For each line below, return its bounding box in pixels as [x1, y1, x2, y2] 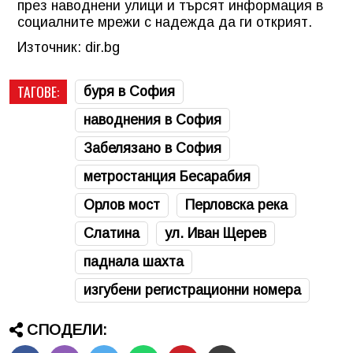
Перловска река [185, 196, 288, 213]
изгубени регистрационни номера [84, 281, 301, 298]
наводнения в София [84, 111, 221, 128]
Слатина [84, 225, 139, 241]
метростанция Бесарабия [84, 168, 251, 184]
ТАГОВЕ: [17, 80, 59, 102]
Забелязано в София [84, 139, 221, 156]
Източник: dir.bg [17, 39, 120, 55]
